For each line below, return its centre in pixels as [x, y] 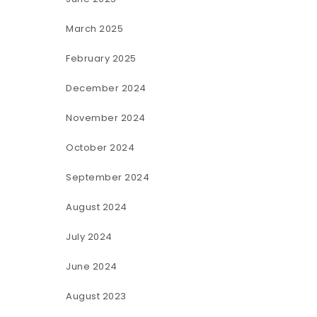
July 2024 [89, 236]
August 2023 [96, 296]
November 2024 [106, 117]
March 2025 [95, 28]
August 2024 [97, 207]
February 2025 [101, 58]
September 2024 [108, 177]
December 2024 [106, 88]
